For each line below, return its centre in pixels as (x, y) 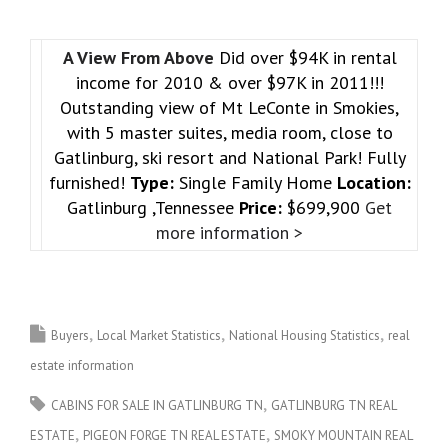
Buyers (70, 335)
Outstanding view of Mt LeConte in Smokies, (229, 107)
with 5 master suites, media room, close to (229, 132)
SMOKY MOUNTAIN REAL (343, 435)
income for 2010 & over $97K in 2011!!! (229, 82)
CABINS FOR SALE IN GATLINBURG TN (157, 405)
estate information (82, 365)
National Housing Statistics (304, 335)
